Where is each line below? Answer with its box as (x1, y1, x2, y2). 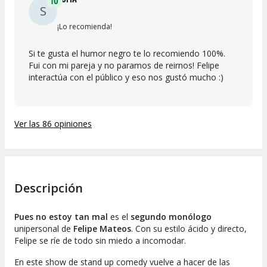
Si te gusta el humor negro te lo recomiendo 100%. (29, 47, 225, 59)
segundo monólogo (131, 211, 212, 223)
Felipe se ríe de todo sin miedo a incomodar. (14, 235, 186, 247)
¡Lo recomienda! (57, 21, 112, 32)
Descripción (14, 180, 83, 197)
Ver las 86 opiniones (14, 117, 92, 129)
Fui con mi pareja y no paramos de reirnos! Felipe (29, 59, 219, 71)
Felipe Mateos (73, 223, 131, 235)
